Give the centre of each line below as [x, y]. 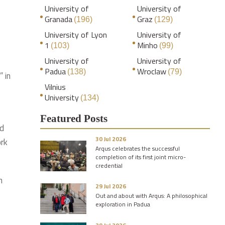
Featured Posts [74, 119]
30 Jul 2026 [111, 139]
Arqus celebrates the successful [138, 148]
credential [109, 165]
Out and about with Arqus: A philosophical [151, 196]
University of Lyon [76, 35]
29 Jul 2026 [111, 186]
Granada [59, 19]
